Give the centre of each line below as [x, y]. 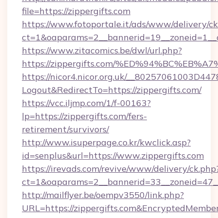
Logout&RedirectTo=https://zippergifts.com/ [112, 90]
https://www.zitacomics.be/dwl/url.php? [102, 50]
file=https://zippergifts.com [76, 11]
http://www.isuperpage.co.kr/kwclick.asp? [106, 142]
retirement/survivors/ [65, 129]
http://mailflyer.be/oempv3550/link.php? [103, 195]
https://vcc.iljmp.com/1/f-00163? [86, 103]
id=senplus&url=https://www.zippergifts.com [113, 155]
